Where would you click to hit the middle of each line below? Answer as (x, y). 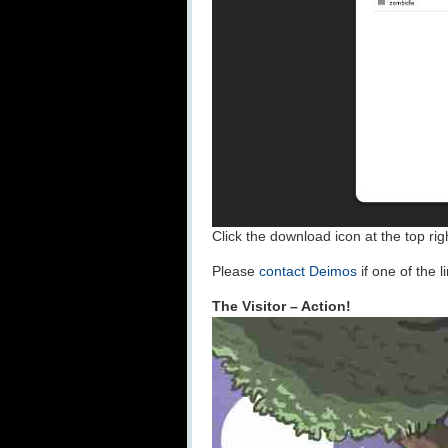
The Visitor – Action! (281, 306)
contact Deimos (308, 271)
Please (235, 271)
